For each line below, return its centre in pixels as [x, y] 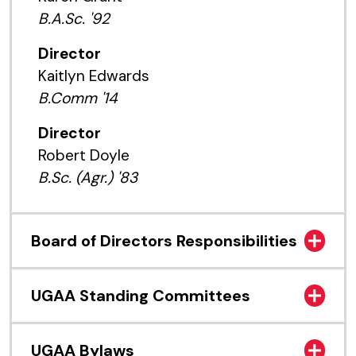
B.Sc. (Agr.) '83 [87, 177]
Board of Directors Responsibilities [164, 241]
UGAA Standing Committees [141, 296]
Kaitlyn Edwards [93, 75]
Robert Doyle [85, 155]
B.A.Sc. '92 [74, 18]
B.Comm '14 [77, 98]
